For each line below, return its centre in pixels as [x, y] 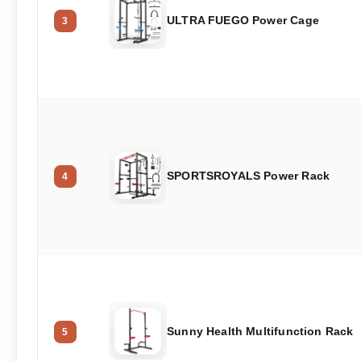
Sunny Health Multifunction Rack [260, 332]
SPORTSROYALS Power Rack [249, 176]
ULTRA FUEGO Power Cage [243, 21]
